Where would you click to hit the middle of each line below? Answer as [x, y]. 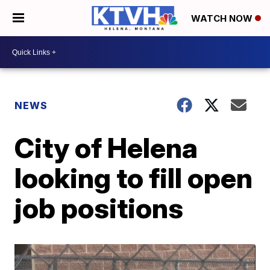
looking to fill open [134, 178]
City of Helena [106, 148]
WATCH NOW [223, 19]
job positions [99, 208]
